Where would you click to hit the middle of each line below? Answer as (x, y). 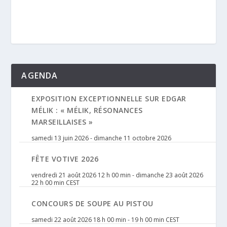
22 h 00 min (48, 182)
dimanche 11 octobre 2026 (133, 138)
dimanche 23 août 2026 (170, 175)
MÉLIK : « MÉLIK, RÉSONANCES (87, 110)
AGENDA (40, 75)
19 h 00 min (148, 219)
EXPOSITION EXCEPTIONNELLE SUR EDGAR (109, 98)
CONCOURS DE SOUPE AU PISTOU (92, 203)
